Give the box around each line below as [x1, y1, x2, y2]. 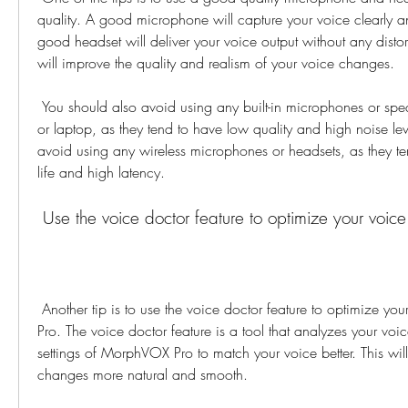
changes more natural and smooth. [37, 364, 248, 384]
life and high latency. [37, 162, 165, 182]
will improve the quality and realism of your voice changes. [37, 53, 394, 73]
